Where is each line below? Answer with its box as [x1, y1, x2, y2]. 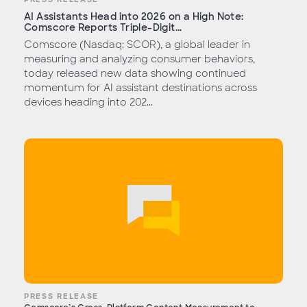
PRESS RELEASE [24, 291, 99, 301]
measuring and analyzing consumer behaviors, [24, 52, 255, 65]
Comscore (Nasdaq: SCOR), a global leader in [24, 38, 250, 51]
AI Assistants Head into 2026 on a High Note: [24, 10, 244, 23]
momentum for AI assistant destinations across [24, 81, 257, 94]
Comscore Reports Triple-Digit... [24, 21, 182, 34]
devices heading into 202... [24, 95, 153, 108]
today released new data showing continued [24, 66, 246, 79]
